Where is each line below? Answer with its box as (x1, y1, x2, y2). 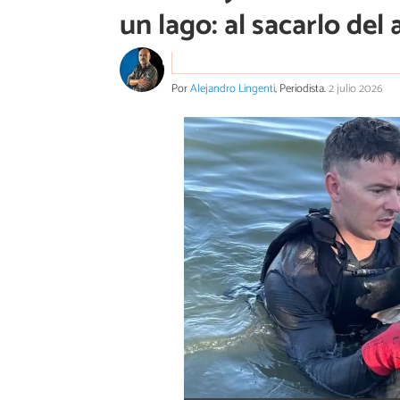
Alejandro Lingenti (190, 79, 275, 98)
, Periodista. (275, 79, 329, 98)
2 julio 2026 (329, 79, 382, 98)
